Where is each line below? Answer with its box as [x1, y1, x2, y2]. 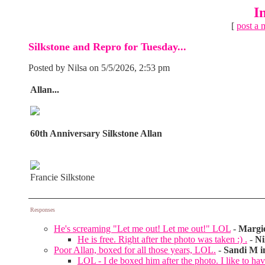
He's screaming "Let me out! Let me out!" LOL [54, 224, 231, 234]
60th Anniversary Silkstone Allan [30, 128, 162, 138]
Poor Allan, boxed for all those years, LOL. [54, 245, 216, 255]
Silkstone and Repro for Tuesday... [28, 41, 186, 53]
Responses [30, 206, 55, 213]
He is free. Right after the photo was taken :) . [77, 234, 247, 244]
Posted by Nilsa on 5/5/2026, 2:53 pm [28, 63, 170, 73]
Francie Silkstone [30, 172, 95, 182]
